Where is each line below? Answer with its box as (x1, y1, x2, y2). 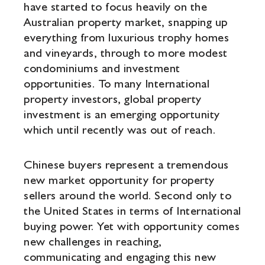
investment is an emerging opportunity (24, 106, 220, 121)
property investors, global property (24, 91, 202, 106)
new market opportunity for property (24, 172, 215, 187)
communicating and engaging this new (24, 249, 216, 264)
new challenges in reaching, (24, 234, 162, 248)
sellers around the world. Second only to (24, 188, 231, 202)
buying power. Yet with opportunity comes (24, 218, 240, 233)
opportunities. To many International (24, 76, 209, 91)
